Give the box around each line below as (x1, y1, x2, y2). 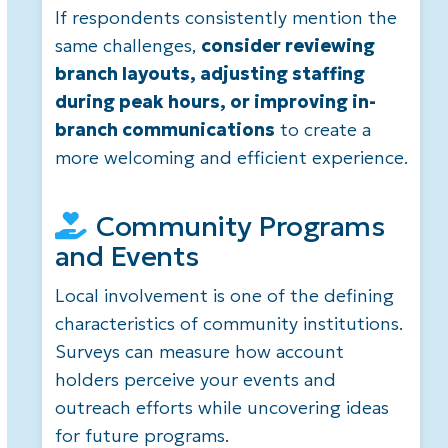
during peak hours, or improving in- (54, 89, 376, 113)
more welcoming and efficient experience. (54, 145, 408, 169)
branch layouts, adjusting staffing (54, 61, 365, 85)
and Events (54, 238, 199, 274)
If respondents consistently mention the (54, 5, 397, 29)
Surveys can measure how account (54, 339, 344, 363)
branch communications (54, 117, 275, 141)
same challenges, (54, 33, 201, 57)
